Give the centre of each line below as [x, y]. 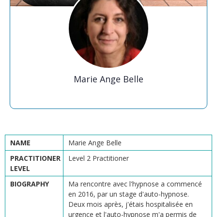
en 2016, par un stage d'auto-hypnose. [129, 194]
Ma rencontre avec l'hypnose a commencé [135, 184]
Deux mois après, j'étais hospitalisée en [131, 204]
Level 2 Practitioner [99, 158]
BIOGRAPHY [30, 184]
